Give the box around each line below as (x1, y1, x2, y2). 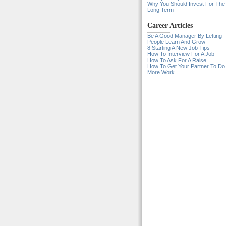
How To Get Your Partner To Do (147, 63, 225, 69)
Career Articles (147, 22, 193, 29)
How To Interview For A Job (147, 51, 214, 57)
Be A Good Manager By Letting (147, 33, 222, 39)
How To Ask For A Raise (147, 57, 206, 63)
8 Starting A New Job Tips (147, 45, 210, 51)
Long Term (147, 7, 174, 13)
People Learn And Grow (147, 39, 205, 45)
